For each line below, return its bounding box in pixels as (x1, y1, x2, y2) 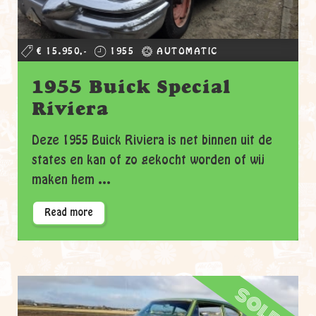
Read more (44, 208, 93, 217)
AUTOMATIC (157, 47, 218, 56)
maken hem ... (32, 174, 111, 186)
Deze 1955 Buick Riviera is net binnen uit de (32, 135, 272, 146)
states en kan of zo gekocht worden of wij (32, 154, 265, 166)
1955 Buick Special (32, 75, 231, 97)
